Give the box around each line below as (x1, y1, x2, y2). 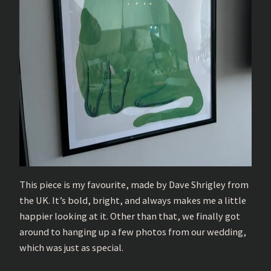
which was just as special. (19, 241, 123, 253)
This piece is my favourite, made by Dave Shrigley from (19, 178, 249, 191)
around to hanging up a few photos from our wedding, (19, 225, 246, 238)
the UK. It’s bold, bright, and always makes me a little (19, 194, 246, 206)
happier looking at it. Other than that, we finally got (19, 209, 240, 222)
